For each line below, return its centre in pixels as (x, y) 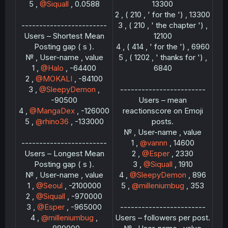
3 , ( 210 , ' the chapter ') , (163, 25)
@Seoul (49, 186)
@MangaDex (52, 111)
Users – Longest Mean (64, 153)
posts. (163, 121)
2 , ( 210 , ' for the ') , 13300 (163, 15)
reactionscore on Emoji (163, 111)
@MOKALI (54, 79)
